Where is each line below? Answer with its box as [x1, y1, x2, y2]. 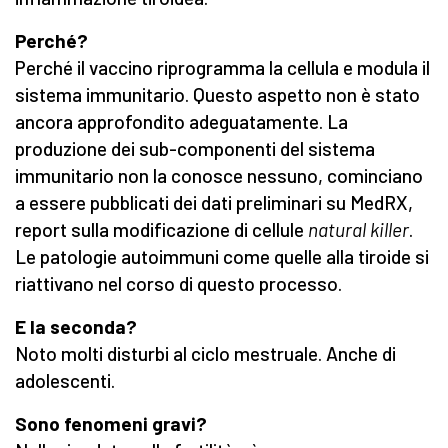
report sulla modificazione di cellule [15, 218, 308, 242]
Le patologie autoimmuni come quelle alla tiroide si [15, 245, 429, 269]
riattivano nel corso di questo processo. [15, 272, 342, 296]
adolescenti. [15, 369, 119, 393]
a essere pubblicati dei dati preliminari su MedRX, [15, 191, 413, 215]
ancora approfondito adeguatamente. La [15, 110, 348, 134]
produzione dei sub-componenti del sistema [15, 137, 375, 161]
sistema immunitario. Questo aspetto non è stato [15, 83, 420, 107]
